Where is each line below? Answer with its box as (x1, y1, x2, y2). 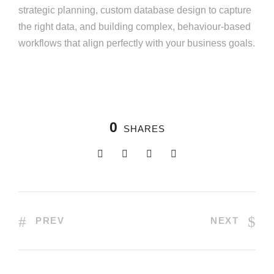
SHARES (123, 124, 165, 135)
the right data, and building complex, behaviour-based (18, 21, 251, 32)
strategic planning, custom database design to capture (18, 5, 251, 16)
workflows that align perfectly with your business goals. (18, 38, 255, 49)
